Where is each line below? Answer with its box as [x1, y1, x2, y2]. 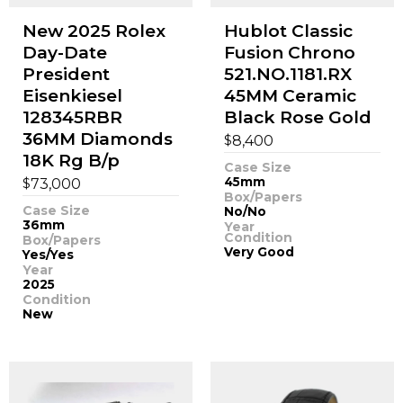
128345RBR [22, 106, 122, 128]
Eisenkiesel [22, 85, 122, 106]
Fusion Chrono [223, 41, 355, 63]
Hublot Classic [223, 20, 353, 41]
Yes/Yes [22, 247, 74, 263]
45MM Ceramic [223, 85, 356, 106]
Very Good [223, 245, 294, 260]
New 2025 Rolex [22, 20, 166, 41]
